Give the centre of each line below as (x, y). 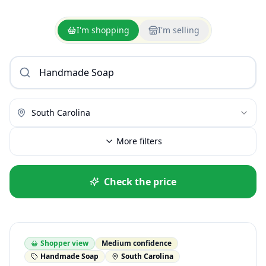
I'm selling (178, 30)
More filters (139, 141)
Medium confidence (137, 243)
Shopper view (64, 243)
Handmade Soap (69, 256)
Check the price (140, 182)
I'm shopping (103, 30)
